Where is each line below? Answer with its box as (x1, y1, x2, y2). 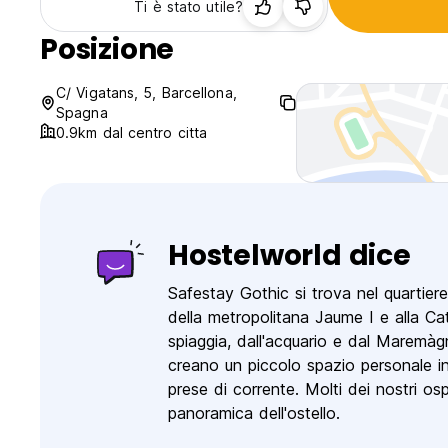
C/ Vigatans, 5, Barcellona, (56, 84, 237, 102)
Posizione (40, 30, 175, 70)
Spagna (56, 104, 108, 122)
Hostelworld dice (168, 236, 411, 276)
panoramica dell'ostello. (168, 403, 340, 424)
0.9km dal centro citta (56, 124, 208, 142)
